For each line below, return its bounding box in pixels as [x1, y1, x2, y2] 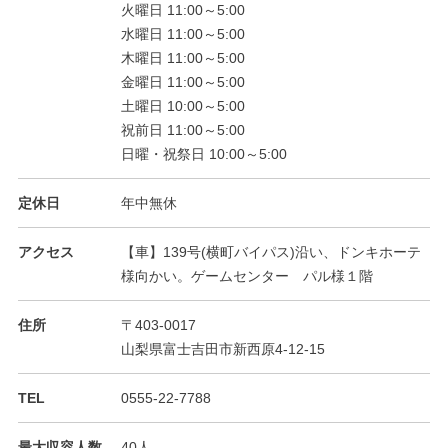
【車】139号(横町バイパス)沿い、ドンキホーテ [120, 243, 421, 260]
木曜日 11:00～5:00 [120, 49, 245, 66]
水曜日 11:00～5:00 [120, 25, 245, 42]
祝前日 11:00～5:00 [120, 121, 245, 138]
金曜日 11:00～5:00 [120, 73, 245, 90]
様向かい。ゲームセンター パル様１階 [120, 267, 373, 284]
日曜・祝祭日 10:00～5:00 [120, 145, 287, 162]
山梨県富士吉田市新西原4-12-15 [120, 340, 325, 357]
